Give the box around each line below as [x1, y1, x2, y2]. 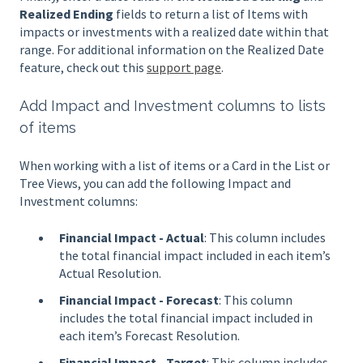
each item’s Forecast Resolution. [59, 327, 240, 344]
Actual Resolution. [59, 264, 161, 281]
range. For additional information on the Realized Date [19, 41, 324, 58]
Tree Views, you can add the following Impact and [19, 175, 291, 192]
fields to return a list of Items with [113, 6, 308, 23]
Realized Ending [19, 6, 113, 23]
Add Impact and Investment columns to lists [19, 96, 326, 114]
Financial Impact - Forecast [59, 291, 219, 308]
